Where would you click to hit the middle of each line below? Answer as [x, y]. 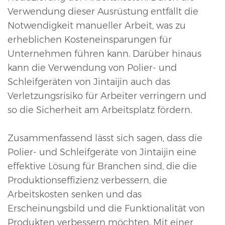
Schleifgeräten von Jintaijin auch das [89, 82]
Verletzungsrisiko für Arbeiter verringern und [107, 96]
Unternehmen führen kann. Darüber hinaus [104, 54]
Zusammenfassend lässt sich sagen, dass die [105, 138]
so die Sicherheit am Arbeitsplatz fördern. [100, 110]
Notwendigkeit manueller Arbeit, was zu [97, 26]
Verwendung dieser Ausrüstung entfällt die [103, 12]
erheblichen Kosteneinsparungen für [90, 40]
